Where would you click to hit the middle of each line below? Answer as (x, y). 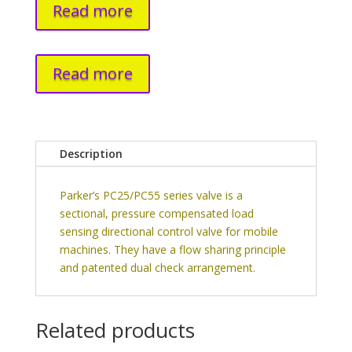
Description (91, 154)
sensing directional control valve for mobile (169, 232)
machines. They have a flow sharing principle (172, 250)
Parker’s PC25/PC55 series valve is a (151, 196)
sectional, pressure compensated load (156, 214)
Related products (115, 330)
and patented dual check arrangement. (157, 268)
